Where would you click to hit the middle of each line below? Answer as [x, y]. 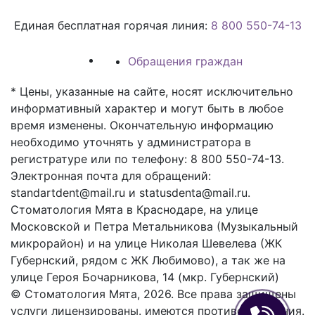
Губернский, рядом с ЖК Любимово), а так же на [148, 260]
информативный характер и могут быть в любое [147, 108]
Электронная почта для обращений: [111, 175]
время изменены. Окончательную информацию [142, 125]
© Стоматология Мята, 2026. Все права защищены [153, 294]
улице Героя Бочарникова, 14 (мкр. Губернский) [145, 277]
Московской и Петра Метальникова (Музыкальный [154, 226]
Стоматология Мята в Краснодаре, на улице [134, 209]
